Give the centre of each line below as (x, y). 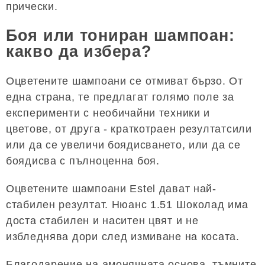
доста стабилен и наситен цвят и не (102, 220)
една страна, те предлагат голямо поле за (120, 97)
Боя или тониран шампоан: (120, 36)
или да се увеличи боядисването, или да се (123, 145)
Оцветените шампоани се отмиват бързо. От (125, 81)
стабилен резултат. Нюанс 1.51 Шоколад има (127, 204)
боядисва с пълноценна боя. (83, 161)
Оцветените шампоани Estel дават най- (111, 188)
